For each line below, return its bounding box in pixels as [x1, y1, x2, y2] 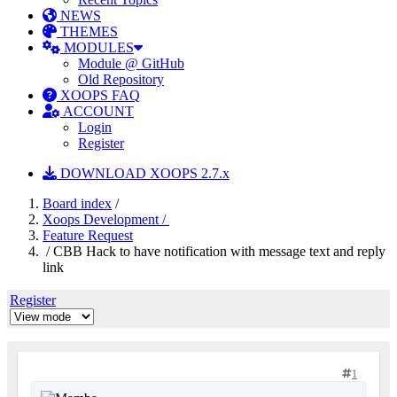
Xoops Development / [43, 212, 169, 227]
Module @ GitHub [78, 56, 184, 71]
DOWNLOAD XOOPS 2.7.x [57, 166, 230, 181]
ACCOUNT [60, 104, 134, 119]
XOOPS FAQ [57, 88, 140, 103]
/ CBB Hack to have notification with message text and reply [43, 244, 385, 259]
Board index [43, 196, 112, 211]
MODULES [60, 40, 134, 55]
